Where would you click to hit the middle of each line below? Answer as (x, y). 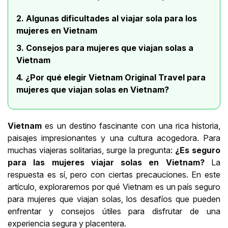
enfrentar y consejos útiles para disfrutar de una (114, 211)
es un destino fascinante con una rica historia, (131, 126)
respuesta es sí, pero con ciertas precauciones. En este (114, 175)
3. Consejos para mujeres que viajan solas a (105, 48)
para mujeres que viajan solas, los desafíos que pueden (114, 199)
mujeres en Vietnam (57, 31)
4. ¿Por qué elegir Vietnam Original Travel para (111, 78)
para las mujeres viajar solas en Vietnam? (106, 163)
